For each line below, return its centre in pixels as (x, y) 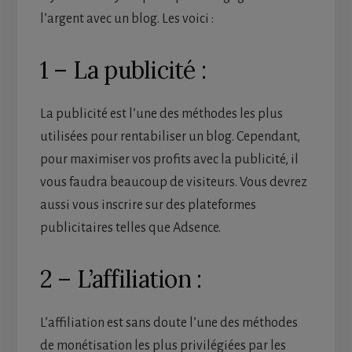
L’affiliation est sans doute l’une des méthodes (169, 323)
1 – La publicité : (123, 70)
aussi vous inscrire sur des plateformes (148, 205)
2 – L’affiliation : (121, 279)
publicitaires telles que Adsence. (130, 228)
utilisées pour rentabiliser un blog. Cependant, (170, 137)
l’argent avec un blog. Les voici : (126, 19)
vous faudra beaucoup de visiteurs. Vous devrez (173, 183)
